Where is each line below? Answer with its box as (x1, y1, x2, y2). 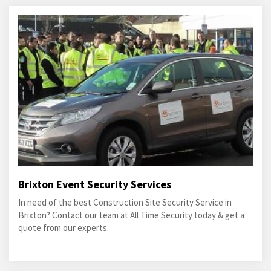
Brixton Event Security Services (18, 177, 171, 192)
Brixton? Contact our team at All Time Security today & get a (18, 209, 244, 221)
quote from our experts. (18, 222, 109, 234)
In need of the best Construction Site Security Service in (18, 197, 232, 209)
